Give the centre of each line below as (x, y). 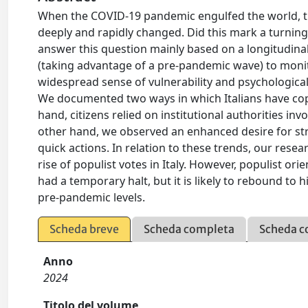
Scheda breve (85, 229)
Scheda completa (189, 229)
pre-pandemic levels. (92, 197)
